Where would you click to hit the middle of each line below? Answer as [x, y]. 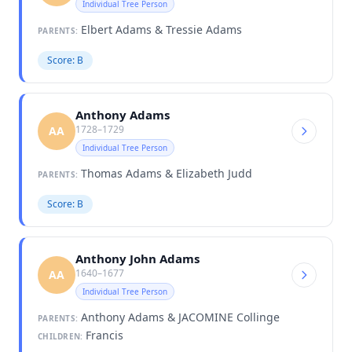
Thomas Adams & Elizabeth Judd [165, 173]
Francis [103, 335]
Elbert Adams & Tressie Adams [160, 29]
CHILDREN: [60, 336]
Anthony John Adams [137, 258]
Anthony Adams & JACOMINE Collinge [179, 317]
